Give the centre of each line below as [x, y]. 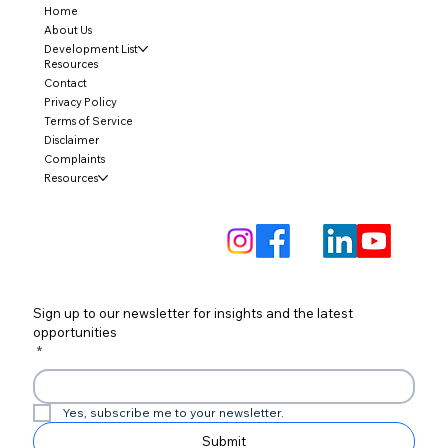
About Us [67, 29]
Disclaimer [71, 139]
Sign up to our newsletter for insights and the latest [193, 313]
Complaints [74, 158]
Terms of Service [88, 120]
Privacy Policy [80, 101]
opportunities [75, 332]
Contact [65, 82]
